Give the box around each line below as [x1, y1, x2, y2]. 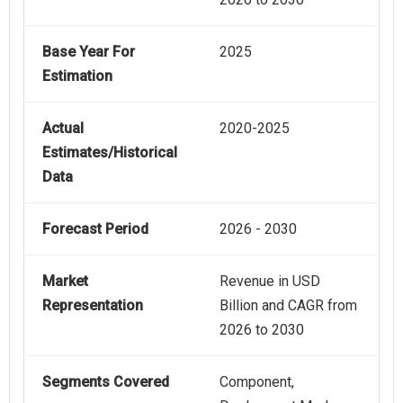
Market [42, 273, 88, 291]
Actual [42, 120, 84, 138]
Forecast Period [42, 220, 148, 238]
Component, [219, 373, 294, 391]
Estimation [42, 67, 112, 85]
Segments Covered [42, 373, 169, 391]
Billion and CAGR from [219, 297, 357, 315]
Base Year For [42, 43, 135, 61]
